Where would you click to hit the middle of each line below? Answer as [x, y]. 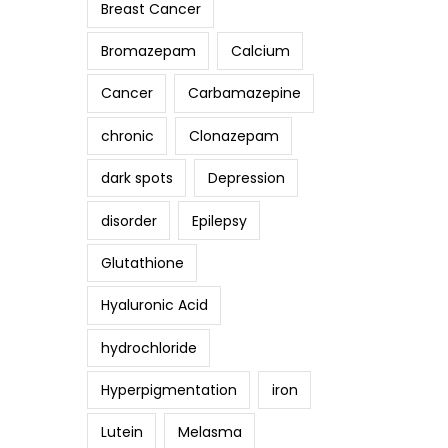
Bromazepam [148, 51]
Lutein [121, 432]
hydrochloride [148, 347]
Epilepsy [219, 220]
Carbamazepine [244, 93]
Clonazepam [233, 135]
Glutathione [142, 262]
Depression [246, 178]
